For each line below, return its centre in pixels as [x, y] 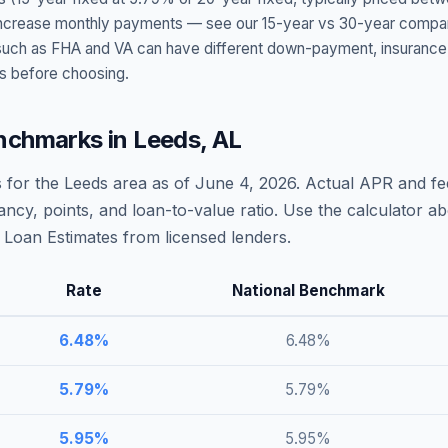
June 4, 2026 [245, 183]
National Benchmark [308, 290]
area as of [151, 183]
